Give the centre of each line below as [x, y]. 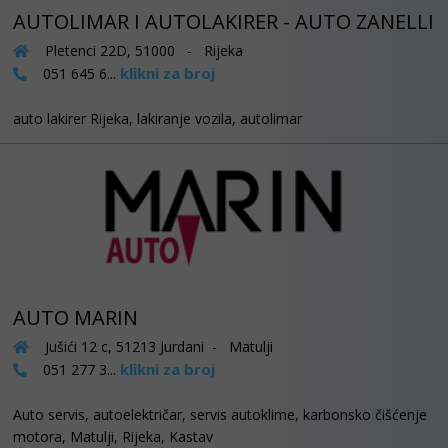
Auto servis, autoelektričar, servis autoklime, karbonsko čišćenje [220, 414]
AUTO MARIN [75, 317]
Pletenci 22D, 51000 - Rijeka [142, 51]
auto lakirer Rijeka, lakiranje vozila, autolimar [157, 119]
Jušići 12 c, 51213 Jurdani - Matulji [157, 346]
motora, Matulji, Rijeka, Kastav [113, 436]
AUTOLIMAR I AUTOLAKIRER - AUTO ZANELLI [223, 22]
